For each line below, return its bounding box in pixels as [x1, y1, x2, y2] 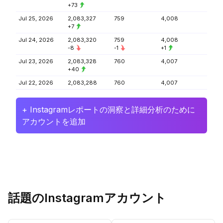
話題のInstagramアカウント [8, 191, 166, 205]
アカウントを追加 [22, 116, 86, 126]
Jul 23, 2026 [18, 58, 53, 65]
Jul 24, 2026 [18, 36, 54, 43]
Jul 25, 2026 [18, 15, 53, 22]
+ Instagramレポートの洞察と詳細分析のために [22, 105, 195, 114]
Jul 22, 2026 [18, 79, 53, 86]
